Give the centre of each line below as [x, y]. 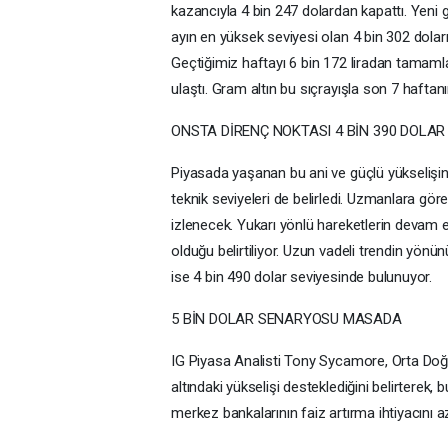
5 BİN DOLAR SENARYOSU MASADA [286, 318]
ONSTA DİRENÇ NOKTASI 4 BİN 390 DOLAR [308, 130]
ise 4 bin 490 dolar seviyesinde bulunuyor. [302, 276]
